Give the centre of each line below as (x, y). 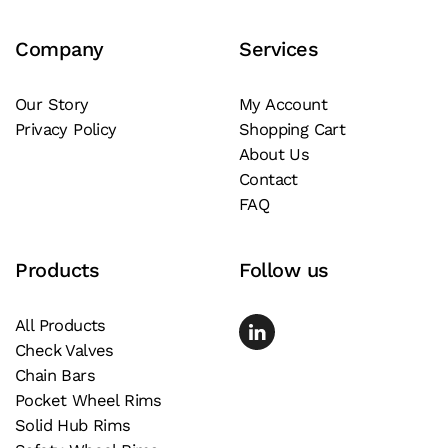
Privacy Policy (66, 130)
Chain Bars (55, 376)
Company (59, 49)
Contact (268, 180)
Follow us (284, 270)
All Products (60, 326)
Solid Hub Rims (73, 426)
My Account (283, 105)
